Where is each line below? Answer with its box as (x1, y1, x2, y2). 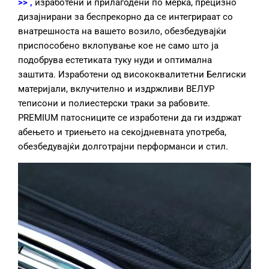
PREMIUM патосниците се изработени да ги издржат (18, 112, 241, 123)
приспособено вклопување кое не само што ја (18, 40, 219, 51)
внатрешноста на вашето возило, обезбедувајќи (18, 25, 226, 37)
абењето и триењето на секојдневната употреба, (18, 126, 226, 138)
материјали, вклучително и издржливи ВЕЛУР (18, 83, 214, 94)
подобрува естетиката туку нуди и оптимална (18, 54, 212, 65)
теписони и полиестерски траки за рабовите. (18, 97, 210, 109)
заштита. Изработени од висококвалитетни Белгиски (18, 68, 246, 80)
